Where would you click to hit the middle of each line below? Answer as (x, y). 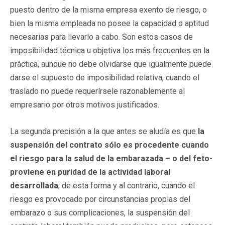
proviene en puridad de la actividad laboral (90, 172)
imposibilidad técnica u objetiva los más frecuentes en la (110, 50)
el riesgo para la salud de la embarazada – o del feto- (111, 158)
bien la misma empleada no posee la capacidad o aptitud (109, 23)
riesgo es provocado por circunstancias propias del (100, 199)
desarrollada (34, 185)
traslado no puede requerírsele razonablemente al (97, 91)
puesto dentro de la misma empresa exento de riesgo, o (108, 10)
